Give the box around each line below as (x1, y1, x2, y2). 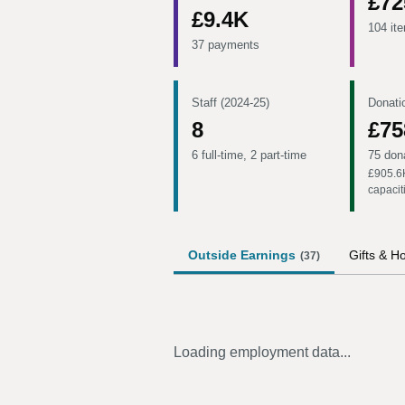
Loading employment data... (174, 344, 351, 360)
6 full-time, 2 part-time (192, 148, 306, 162)
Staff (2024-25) (192, 96, 269, 109)
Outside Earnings (188, 248, 296, 262)
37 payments (192, 38, 259, 52)
